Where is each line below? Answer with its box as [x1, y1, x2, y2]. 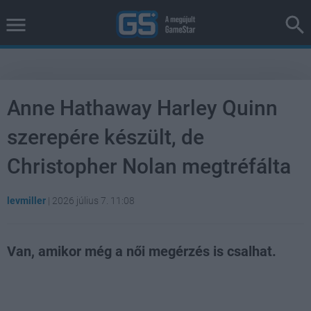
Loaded [140, 273, 165, 281]
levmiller [7, 195, 46, 206]
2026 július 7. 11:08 [52, 195, 135, 206]
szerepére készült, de [7, 125, 204, 149]
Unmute [49, 274, 74, 282]
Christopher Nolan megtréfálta [7, 154, 291, 178]
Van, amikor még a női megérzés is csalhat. [7, 243, 276, 260]
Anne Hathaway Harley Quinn [7, 96, 278, 120]
